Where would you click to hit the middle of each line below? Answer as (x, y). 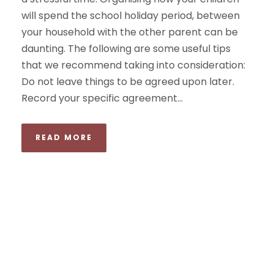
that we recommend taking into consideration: (133, 65)
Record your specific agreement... (102, 98)
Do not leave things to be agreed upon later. (129, 81)
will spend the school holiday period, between (131, 15)
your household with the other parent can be (130, 32)
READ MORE (64, 137)
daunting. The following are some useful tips (126, 48)
